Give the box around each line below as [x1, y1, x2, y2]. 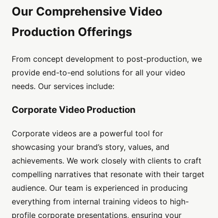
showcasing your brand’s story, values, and [12, 142, 169, 152]
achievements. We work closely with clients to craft [12, 156, 201, 166]
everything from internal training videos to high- [12, 197, 189, 207]
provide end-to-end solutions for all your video [12, 68, 185, 78]
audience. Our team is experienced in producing [12, 183, 188, 193]
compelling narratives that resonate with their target [12, 169, 204, 180]
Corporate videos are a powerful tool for [12, 128, 163, 139]
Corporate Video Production [12, 104, 136, 115]
